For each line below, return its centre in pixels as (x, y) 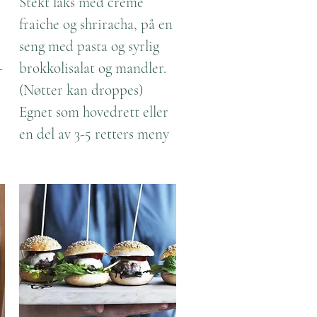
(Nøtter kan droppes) (81, 90)
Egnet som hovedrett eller (94, 112)
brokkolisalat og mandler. (93, 68)
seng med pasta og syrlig (89, 46)
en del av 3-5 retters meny (94, 134)
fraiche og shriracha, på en (96, 24)
